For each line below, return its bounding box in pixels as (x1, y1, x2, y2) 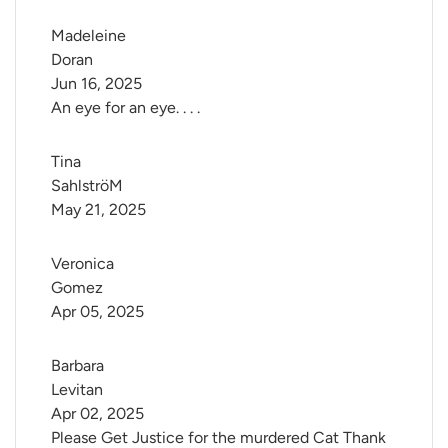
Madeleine (51, 26, 130, 46)
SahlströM (51, 176, 123, 196)
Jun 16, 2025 (51, 74, 142, 94)
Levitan (51, 380, 103, 400)
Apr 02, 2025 (51, 404, 144, 424)
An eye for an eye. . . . (51, 98, 200, 118)
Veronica (51, 254, 118, 274)
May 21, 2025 (51, 200, 146, 220)
